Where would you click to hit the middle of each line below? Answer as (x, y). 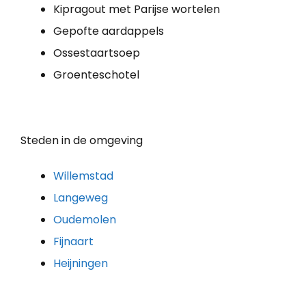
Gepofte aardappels (109, 31)
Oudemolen (85, 219)
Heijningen (81, 263)
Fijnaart (73, 241)
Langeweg (81, 197)
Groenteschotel (96, 74)
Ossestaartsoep (97, 53)
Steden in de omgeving (82, 140)
